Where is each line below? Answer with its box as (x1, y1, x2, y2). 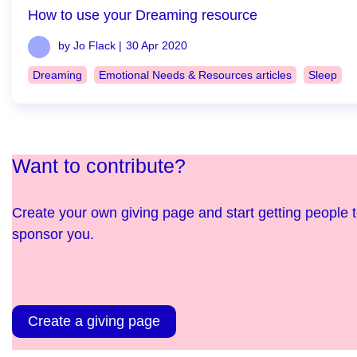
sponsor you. (12, 226, 94, 242)
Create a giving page (28, 313, 160, 329)
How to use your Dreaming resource (28, 7, 257, 23)
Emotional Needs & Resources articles (99, 69, 292, 81)
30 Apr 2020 (126, 39, 187, 52)
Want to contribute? (12, 155, 186, 177)
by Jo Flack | (58, 39, 122, 52)
